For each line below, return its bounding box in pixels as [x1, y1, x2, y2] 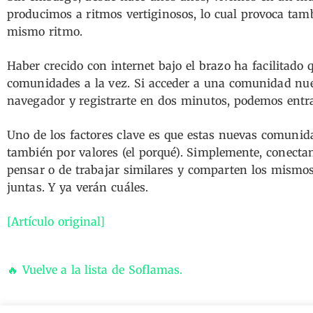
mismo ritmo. [7, 24, 82, 38]
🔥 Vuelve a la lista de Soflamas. [7, 263, 182, 277]
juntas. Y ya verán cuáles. [7, 180, 149, 194]
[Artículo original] [7, 214, 105, 228]
